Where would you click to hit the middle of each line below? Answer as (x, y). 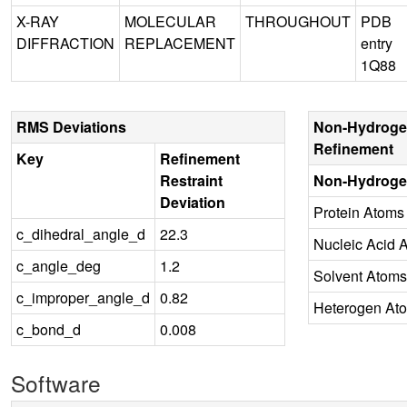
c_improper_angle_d (83, 297)
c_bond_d (49, 329)
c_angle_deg (59, 265)
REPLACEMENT (180, 43)
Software (56, 382)
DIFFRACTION (65, 43)
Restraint (191, 180)
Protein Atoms (358, 212)
